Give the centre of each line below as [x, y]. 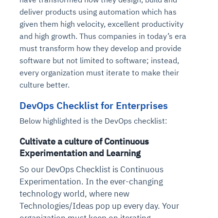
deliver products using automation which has [98, 11]
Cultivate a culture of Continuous [84, 141]
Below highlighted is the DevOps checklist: [93, 120]
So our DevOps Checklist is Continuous [91, 169]
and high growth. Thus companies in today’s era [103, 36]
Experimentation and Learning [80, 153]
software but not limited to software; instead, [99, 60]
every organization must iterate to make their [99, 72]
